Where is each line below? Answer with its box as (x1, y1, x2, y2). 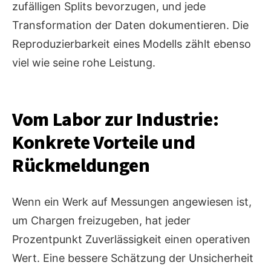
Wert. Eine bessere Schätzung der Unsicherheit (12, 252, 253, 265)
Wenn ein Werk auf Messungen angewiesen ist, (12, 195, 252, 209)
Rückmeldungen (12, 152, 150, 180)
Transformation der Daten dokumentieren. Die (12, 19, 249, 32)
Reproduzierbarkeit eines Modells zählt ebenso (12, 38, 251, 51)
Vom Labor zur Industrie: (12, 106, 219, 134)
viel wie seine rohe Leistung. (12, 56, 155, 70)
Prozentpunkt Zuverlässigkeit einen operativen (12, 233, 250, 246)
